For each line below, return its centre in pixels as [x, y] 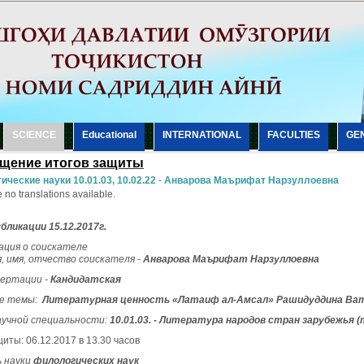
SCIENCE [34, 135]
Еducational [109, 135]
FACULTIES [294, 135]
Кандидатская [86, 279]
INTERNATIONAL [202, 135]
